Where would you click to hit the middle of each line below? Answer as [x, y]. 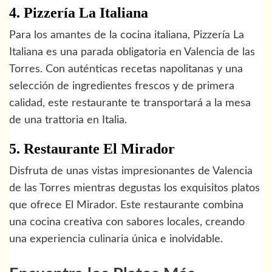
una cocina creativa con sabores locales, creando [127, 222]
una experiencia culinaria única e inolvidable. [116, 239]
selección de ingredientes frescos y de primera [122, 86]
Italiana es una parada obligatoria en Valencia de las [132, 52]
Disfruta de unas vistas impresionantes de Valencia [131, 171]
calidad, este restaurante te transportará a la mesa [130, 103]
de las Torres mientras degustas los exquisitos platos [134, 188]
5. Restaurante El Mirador [92, 148]
